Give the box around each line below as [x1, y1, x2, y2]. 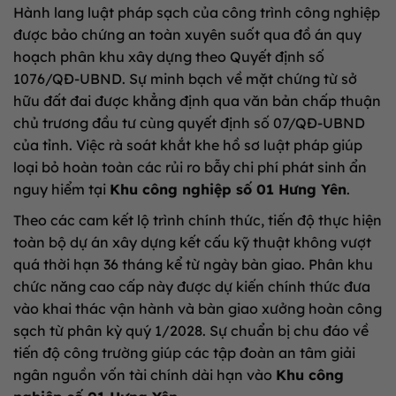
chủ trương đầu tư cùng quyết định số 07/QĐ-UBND [13, 113, 365, 132]
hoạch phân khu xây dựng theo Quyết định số [13, 47, 324, 65]
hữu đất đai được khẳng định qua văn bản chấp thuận [13, 91, 381, 110]
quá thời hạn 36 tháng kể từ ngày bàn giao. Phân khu [13, 255, 373, 273]
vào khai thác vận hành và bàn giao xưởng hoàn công [13, 299, 382, 317]
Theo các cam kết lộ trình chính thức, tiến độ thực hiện [13, 210, 382, 229]
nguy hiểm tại [13, 179, 110, 198]
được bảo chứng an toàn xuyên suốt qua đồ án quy [13, 25, 362, 43]
